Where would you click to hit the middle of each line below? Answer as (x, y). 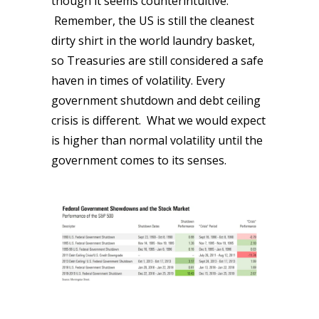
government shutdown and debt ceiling (156, 100)
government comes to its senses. (140, 160)
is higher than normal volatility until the (157, 140)
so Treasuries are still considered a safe (157, 61)
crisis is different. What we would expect (158, 120)
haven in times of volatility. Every (138, 80)
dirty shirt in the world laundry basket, (153, 41)
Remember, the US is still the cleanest (153, 21)
